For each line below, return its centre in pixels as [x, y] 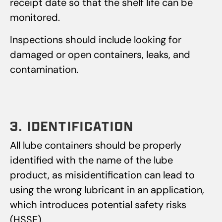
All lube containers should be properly [96, 145]
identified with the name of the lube [91, 160]
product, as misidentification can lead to [102, 175]
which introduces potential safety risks [98, 205]
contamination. [44, 70]
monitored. [35, 18]
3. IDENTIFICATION [72, 126]
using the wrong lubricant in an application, [107, 190]
